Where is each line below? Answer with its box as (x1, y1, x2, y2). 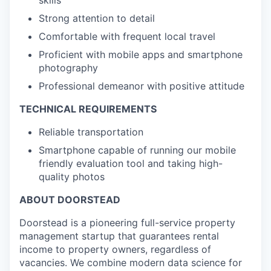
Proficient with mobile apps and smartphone (39, 48, 243, 60)
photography (39, 62, 98, 74)
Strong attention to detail (39, 12, 155, 24)
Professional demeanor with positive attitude (39, 80, 244, 92)
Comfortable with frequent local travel (39, 30, 215, 42)
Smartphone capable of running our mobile (39, 144, 236, 156)
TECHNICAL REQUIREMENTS (19, 103, 157, 115)
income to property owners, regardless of (19, 243, 211, 255)
